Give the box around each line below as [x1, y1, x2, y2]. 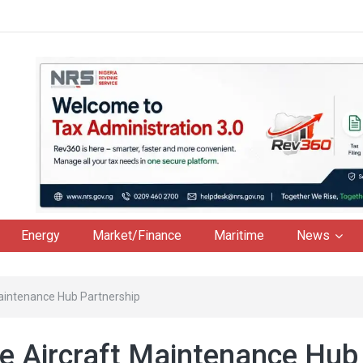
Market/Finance [92, 227, 181, 243]
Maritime [214, 227, 264, 243]
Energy [21, 227, 60, 243]
